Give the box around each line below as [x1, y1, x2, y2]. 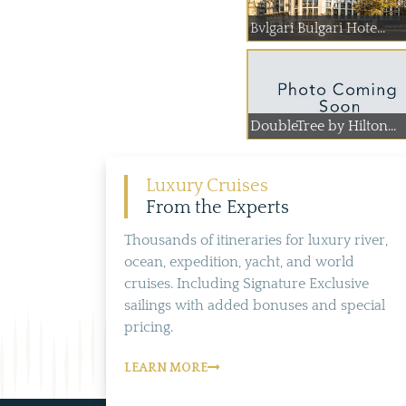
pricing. [124, 319, 173, 335]
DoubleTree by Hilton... [250, 118, 396, 134]
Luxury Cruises [146, 176, 268, 196]
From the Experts [146, 198, 289, 217]
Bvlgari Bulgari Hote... [250, 20, 385, 36]
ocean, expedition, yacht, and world [124, 254, 354, 270]
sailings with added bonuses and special [124, 297, 385, 314]
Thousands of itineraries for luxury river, [124, 232, 388, 248]
